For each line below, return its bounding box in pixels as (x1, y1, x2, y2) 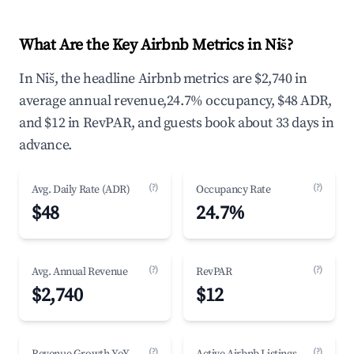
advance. (19, 136, 72, 154)
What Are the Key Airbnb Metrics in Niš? (19, 36, 293, 55)
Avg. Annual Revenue (32, 265, 128, 279)
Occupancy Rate (196, 183, 271, 197)
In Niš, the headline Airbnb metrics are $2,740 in (19, 70, 307, 88)
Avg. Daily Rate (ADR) (32, 183, 130, 197)
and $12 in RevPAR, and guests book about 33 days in (19, 114, 334, 132)
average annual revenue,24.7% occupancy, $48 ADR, (19, 92, 332, 110)
